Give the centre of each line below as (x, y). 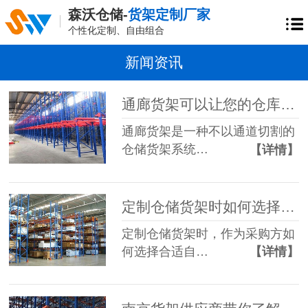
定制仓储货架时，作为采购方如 (209, 233)
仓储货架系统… (165, 150)
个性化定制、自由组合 (116, 31)
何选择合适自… (165, 251)
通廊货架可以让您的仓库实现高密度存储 (288, 104)
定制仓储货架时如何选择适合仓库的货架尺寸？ (288, 206)
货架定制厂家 (169, 14)
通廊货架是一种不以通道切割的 (209, 132)
